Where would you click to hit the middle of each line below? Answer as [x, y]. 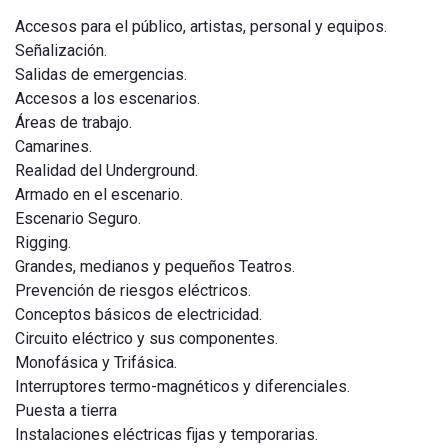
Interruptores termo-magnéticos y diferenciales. [182, 386]
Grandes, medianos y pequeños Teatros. [155, 266]
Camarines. [53, 146]
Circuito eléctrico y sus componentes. [146, 338]
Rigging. [43, 242]
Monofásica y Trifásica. [96, 362]
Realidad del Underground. [106, 170]
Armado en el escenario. [99, 194]
